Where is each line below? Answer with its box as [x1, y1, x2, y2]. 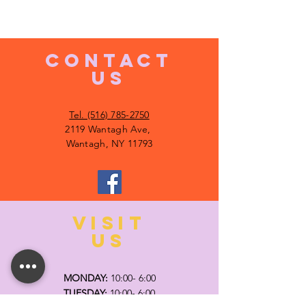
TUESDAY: [64, 287, 107, 299]
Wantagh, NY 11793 [66, 137, 153, 150]
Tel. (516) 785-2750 [69, 109, 150, 121]
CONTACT [45, 48, 173, 72]
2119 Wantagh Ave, [65, 123, 154, 135]
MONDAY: [63, 272, 108, 284]
